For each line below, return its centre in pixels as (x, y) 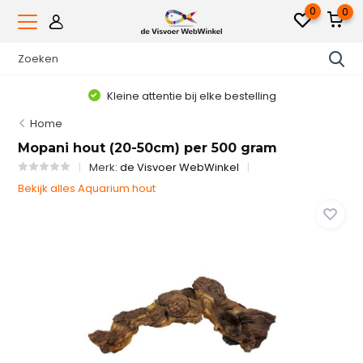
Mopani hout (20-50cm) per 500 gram (148, 148)
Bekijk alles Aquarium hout (87, 188)
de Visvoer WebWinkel (180, 167)
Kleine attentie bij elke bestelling (190, 96)
